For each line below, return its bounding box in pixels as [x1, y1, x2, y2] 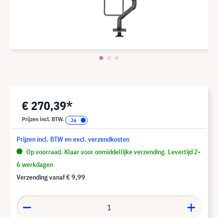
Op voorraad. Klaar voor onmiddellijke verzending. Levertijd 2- [25, 147, 200, 156]
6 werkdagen [17, 160, 53, 169]
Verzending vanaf [17, 172, 66, 182]
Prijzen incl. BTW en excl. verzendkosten [17, 134, 129, 144]
